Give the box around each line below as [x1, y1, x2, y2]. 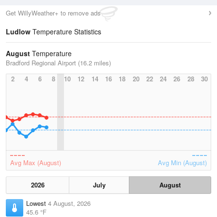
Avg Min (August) [158, 158, 207, 167]
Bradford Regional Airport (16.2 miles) [6, 58, 111, 67]
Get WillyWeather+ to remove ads [6, 8, 101, 17]
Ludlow [6, 27, 31, 36]
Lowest [26, 199, 48, 208]
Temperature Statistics [31, 27, 101, 36]
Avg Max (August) [10, 158, 61, 167]
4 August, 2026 [48, 199, 91, 208]
